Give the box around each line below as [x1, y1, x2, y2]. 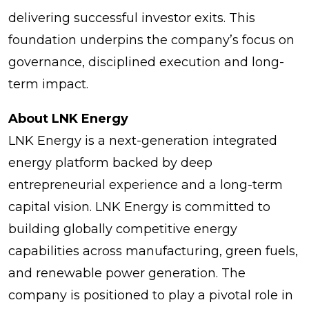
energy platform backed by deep [8, 154, 212, 170]
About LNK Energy [8, 110, 128, 126]
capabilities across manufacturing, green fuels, [8, 243, 298, 259]
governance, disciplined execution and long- [8, 54, 284, 70]
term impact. [8, 76, 88, 92]
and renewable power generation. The [8, 265, 246, 281]
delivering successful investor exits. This [8, 10, 255, 26]
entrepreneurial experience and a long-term [8, 177, 283, 192]
